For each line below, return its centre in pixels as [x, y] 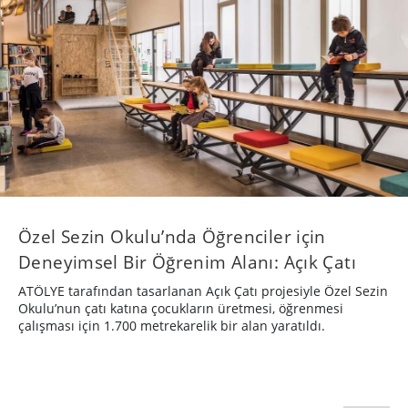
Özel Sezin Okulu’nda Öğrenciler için [172, 236]
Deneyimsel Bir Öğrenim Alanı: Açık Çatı [187, 261]
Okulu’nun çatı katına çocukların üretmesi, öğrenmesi [181, 308]
